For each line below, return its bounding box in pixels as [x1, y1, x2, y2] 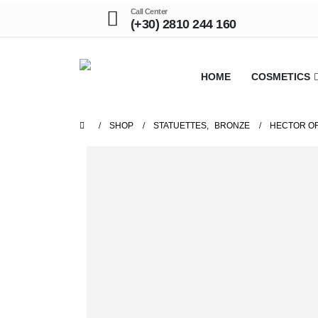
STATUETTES [153, 121, 207, 131]
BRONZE [214, 121, 250, 131]
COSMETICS [251, 71, 310, 82]
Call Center [130, 7, 168, 16]
